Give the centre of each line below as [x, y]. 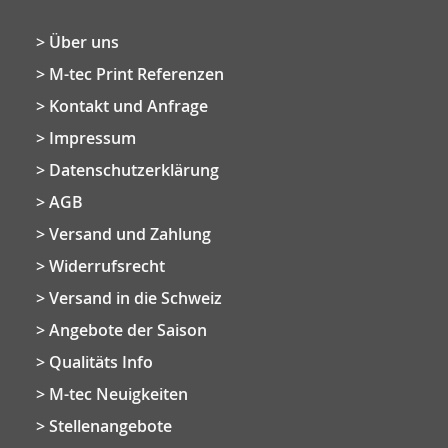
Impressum [92, 138]
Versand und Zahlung [130, 234]
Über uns [84, 42]
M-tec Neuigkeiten [118, 394]
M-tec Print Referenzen [136, 74]
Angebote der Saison [128, 330]
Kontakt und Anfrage [128, 106]
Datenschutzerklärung [134, 170]
